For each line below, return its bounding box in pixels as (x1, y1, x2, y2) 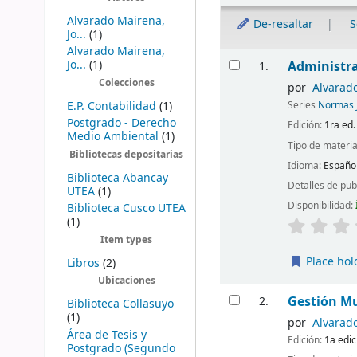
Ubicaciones (97, 274, 155, 288)
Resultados (219, 48, 291, 67)
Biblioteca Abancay (66, 169, 168, 186)
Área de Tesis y (66, 326, 147, 343)
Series (288, 98, 319, 113)
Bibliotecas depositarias (69, 148, 184, 163)
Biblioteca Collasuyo (66, 296, 174, 313)
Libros (66, 254, 100, 272)
